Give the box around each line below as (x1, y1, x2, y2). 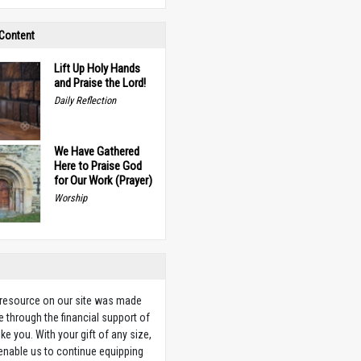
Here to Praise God (53, 158, 142, 173)
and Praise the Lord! (53, 76, 146, 90)
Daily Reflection (53, 94, 116, 106)
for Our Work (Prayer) (53, 172, 152, 188)
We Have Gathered (53, 143, 139, 159)
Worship (53, 191, 87, 204)
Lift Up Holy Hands (53, 61, 140, 76)
